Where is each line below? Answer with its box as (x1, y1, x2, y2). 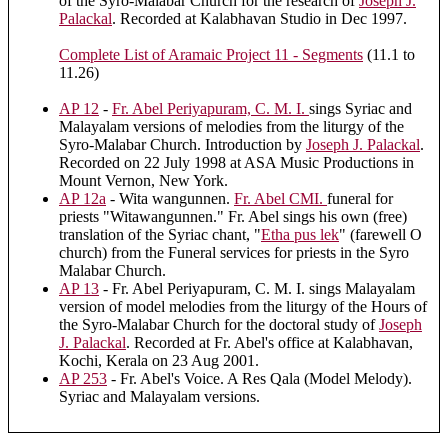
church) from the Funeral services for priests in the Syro (59, 244, 409, 262)
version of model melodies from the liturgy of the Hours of (59, 298, 427, 316)
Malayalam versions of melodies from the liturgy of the (59, 118, 404, 136)
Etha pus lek (261, 226, 339, 244)
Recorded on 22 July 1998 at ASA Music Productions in (59, 154, 414, 172)
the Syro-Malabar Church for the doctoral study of (59, 316, 379, 334)
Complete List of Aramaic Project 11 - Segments (59, 46, 363, 64)
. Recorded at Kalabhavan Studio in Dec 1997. (112, 10, 407, 28)
